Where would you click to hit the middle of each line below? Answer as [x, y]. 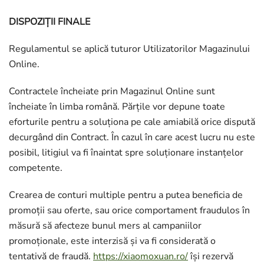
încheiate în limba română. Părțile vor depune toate [117, 107]
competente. [36, 168]
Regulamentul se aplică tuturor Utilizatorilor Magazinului [129, 49]
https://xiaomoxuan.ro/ [141, 256]
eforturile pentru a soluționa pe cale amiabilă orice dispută [132, 122]
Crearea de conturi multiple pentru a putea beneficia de [126, 195]
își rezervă [211, 256]
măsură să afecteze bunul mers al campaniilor [105, 226]
